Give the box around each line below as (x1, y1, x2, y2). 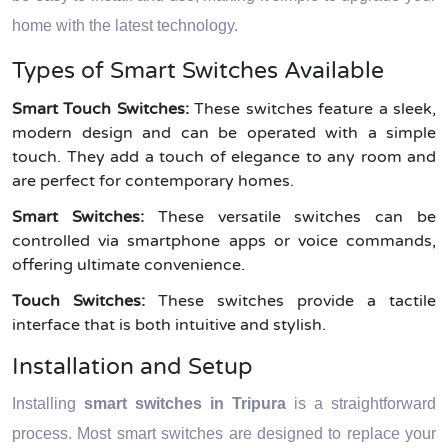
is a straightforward (286, 395, 436, 412)
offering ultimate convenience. (12, 255, 245, 275)
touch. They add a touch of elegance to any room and (12, 147, 436, 167)
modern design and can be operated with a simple (12, 123, 436, 143)
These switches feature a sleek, (194, 99, 437, 119)
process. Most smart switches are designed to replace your (12, 425, 436, 442)
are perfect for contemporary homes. (12, 171, 294, 191)
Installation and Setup (12, 352, 253, 381)
